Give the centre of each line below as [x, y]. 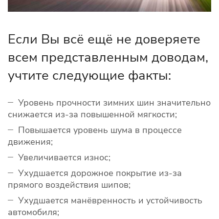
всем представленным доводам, [108, 58]
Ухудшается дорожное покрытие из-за [100, 173]
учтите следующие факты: [89, 76]
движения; [30, 142]
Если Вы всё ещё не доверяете [104, 40]
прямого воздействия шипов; [69, 185]
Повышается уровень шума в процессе [100, 130]
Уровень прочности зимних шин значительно [114, 103]
